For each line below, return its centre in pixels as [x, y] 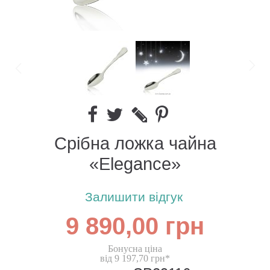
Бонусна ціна [135, 249]
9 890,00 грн [135, 227]
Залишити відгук [133, 198]
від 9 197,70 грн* [135, 259]
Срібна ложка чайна [135, 144]
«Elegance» [135, 165]
